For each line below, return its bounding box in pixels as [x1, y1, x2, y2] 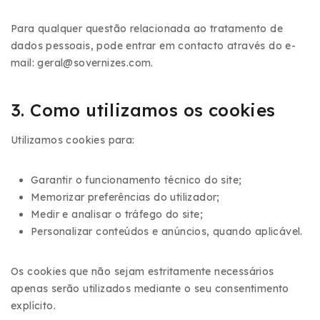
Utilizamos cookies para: [11, 134, 135, 146]
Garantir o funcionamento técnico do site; [31, 174, 242, 186]
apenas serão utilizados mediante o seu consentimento [11, 282, 289, 295]
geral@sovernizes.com [37, 56, 151, 69]
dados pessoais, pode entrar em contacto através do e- [11, 39, 296, 52]
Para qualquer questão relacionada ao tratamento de [11, 22, 283, 35]
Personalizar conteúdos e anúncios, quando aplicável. [31, 225, 303, 238]
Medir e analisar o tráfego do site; [31, 208, 203, 221]
